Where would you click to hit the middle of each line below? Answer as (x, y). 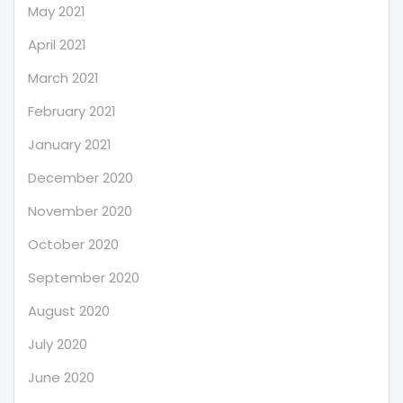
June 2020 (61, 377)
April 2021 (57, 45)
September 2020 (84, 278)
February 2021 (72, 111)
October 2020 (73, 244)
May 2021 (57, 11)
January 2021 (70, 144)
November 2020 (80, 211)
